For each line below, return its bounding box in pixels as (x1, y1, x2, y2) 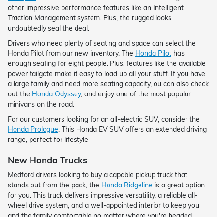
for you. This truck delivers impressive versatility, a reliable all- (8, 191, 198, 200)
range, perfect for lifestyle (8, 135, 88, 144)
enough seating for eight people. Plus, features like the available (8, 59, 206, 68)
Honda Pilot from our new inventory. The (8, 48, 135, 58)
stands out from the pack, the (8, 181, 101, 190)
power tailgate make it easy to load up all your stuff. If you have (8, 69, 205, 78)
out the (8, 89, 32, 98)
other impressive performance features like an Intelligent (8, 3, 184, 12)
